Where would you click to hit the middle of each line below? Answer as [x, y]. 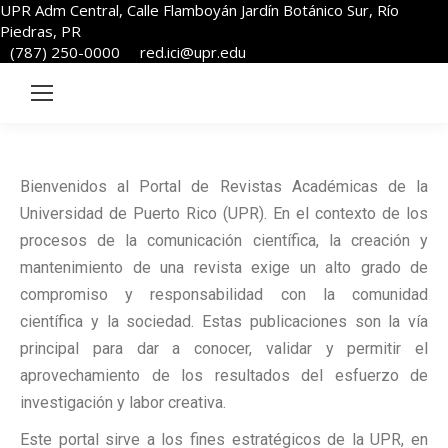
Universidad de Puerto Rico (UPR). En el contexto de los [224, 213]
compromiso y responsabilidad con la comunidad [224, 294]
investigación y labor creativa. [123, 402]
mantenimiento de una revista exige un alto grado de [224, 267]
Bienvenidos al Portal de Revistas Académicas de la [224, 186]
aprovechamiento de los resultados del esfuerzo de [224, 375]
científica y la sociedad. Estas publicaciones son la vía [224, 321]
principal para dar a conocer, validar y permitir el [224, 348]
